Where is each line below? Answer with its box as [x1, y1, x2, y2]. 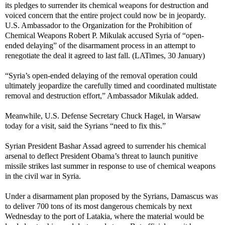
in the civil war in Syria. [5, 171, 81, 180]
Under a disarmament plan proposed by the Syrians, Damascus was [5, 191, 218, 200]
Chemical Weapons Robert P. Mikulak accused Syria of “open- [5, 31, 204, 40]
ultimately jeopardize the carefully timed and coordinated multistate [5, 81, 216, 90]
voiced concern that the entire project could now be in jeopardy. [5, 11, 206, 20]
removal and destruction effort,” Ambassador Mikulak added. [5, 91, 198, 100]
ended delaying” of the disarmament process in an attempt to [5, 41, 195, 50]
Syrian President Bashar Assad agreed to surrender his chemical [5, 141, 206, 150]
